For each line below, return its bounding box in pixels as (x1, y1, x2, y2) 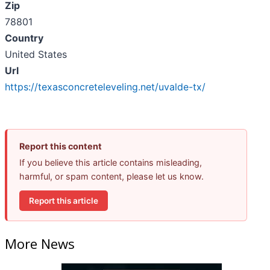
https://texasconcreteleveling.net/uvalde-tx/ (5, 81, 206, 93)
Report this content (19, 141, 102, 152)
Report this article (29, 195, 98, 206)
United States (5, 48, 67, 61)
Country (5, 32, 43, 45)
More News (5, 234, 75, 253)
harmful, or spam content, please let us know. (19, 171, 204, 182)
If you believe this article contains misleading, (19, 157, 202, 168)
